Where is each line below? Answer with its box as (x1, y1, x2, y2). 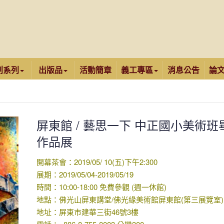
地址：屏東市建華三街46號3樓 (36, 206, 138, 217)
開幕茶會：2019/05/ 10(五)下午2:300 (36, 156, 157, 167)
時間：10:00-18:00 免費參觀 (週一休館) (36, 181, 166, 192)
